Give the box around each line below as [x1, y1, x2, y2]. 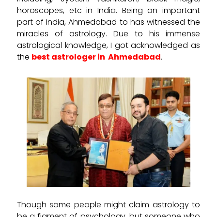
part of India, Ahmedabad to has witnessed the [17, 16, 200, 28]
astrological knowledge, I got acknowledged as [17, 39, 200, 51]
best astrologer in [31, 51, 105, 62]
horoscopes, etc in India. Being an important [17, 4, 200, 16]
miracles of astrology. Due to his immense [17, 28, 200, 39]
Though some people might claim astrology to [17, 199, 200, 210]
